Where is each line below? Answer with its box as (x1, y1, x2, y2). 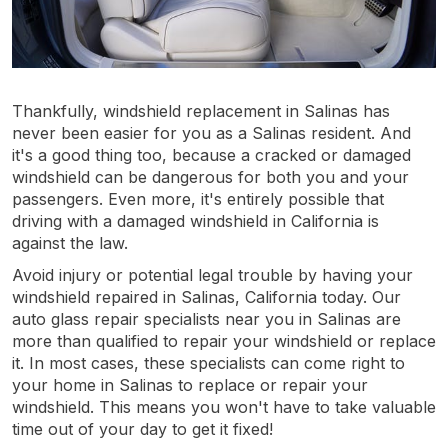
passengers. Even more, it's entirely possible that (12, 188, 384, 209)
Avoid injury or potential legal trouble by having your (12, 264, 413, 285)
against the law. (12, 232, 128, 253)
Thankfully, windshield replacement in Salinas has (12, 100, 390, 121)
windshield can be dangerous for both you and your (12, 166, 409, 187)
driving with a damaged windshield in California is (12, 210, 379, 231)
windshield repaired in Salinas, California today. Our (12, 286, 401, 307)
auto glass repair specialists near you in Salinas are (12, 308, 401, 329)
